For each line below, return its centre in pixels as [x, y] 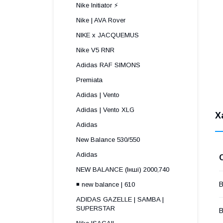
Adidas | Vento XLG [105, 110]
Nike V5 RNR [95, 50]
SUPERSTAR [96, 208]
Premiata [89, 80]
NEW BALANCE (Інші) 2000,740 [123, 169]
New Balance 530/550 [108, 140]
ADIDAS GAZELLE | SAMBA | [120, 199]
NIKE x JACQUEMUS [108, 35]
